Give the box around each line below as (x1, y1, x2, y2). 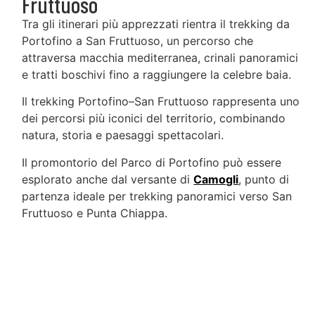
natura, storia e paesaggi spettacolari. (22, 128, 224, 143)
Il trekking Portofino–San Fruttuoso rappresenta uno (22, 94, 300, 109)
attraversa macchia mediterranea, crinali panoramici (22, 50, 299, 65)
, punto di (238, 172, 290, 186)
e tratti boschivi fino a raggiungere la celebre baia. (22, 67, 292, 82)
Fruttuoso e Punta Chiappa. (22, 205, 168, 220)
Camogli (193, 172, 239, 186)
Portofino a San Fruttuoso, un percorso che (22, 33, 254, 48)
